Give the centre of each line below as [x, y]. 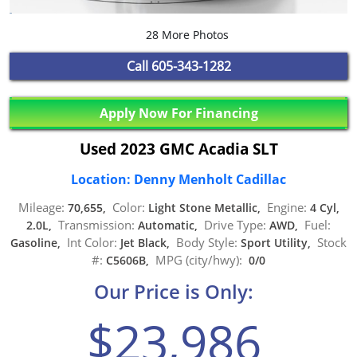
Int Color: [92, 243]
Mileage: [41, 208]
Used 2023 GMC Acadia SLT [178, 149]
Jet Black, [147, 243]
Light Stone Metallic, [206, 208]
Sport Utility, [277, 243]
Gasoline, [39, 243]
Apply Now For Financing [178, 114]
